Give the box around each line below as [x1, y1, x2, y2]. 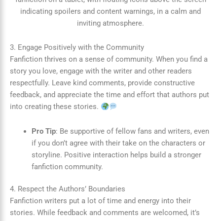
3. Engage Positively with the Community [10, 43, 144, 52]
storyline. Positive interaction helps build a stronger [31, 150, 201, 159]
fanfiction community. [31, 162, 103, 171]
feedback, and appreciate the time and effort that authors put [10, 90, 209, 100]
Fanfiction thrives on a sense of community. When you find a [10, 55, 208, 64]
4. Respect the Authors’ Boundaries [10, 184, 125, 194]
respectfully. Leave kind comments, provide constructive [10, 78, 195, 88]
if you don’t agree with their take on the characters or [31, 138, 205, 147]
